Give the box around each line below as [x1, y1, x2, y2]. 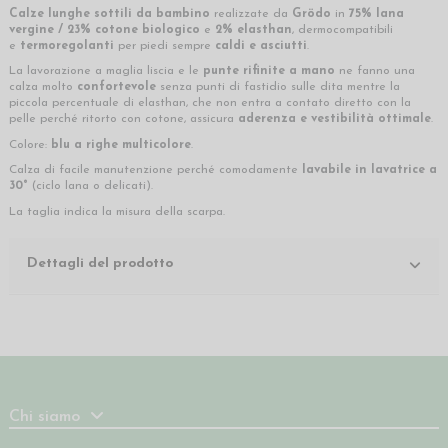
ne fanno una [335, 65, 415, 78]
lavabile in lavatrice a [302, 164, 437, 177]
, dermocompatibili [292, 23, 393, 36]
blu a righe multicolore [51, 138, 191, 151]
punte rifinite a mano [203, 65, 335, 78]
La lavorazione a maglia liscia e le [9, 65, 203, 78]
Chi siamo [9, 409, 80, 426]
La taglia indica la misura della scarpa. [9, 205, 225, 218]
